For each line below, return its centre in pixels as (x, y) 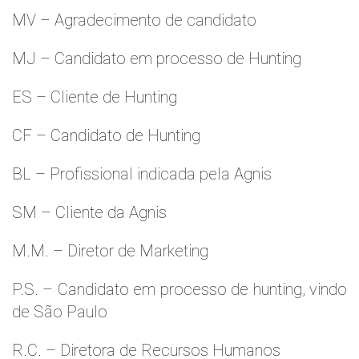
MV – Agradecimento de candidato (134, 20)
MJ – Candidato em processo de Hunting (157, 58)
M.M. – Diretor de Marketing (110, 251)
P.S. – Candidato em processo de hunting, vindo (179, 289)
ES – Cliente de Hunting (95, 97)
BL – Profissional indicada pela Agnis (142, 174)
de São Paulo (60, 312)
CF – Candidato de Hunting (106, 135)
